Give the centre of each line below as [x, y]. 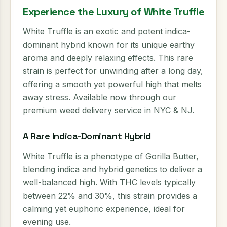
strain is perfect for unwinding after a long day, [113, 71]
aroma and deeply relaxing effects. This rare [108, 58]
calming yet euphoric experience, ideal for [104, 209]
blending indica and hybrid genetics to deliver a [112, 169]
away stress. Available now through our [100, 97]
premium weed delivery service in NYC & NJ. [108, 110]
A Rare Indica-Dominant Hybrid [87, 136]
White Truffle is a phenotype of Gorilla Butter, [111, 156]
